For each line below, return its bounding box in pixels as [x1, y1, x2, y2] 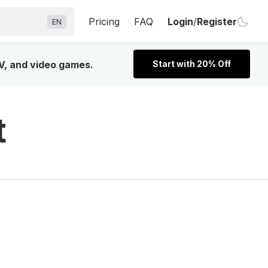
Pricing [89, 16, 120, 28]
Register [197, 16, 237, 28]
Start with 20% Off [153, 59, 231, 69]
